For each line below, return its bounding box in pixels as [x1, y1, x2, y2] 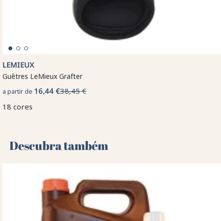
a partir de [2, 87, 34, 96]
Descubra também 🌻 [9, 138, 125, 154]
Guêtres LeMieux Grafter [2, 72, 82, 81]
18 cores [2, 102, 33, 112]
